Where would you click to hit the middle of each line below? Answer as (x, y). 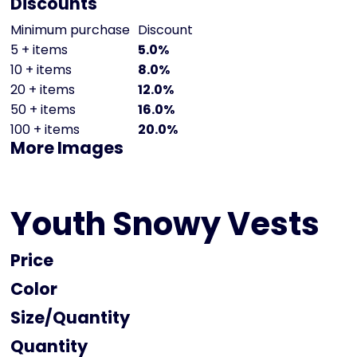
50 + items (43, 110)
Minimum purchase (70, 30)
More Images (67, 148)
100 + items (45, 130)
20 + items (43, 90)
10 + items (41, 70)
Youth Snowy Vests (165, 224)
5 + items (39, 50)
